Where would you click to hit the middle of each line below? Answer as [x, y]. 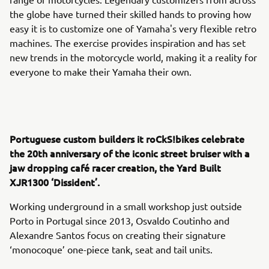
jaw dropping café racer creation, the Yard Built [115, 168]
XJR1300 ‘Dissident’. [55, 182]
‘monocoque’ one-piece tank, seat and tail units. [112, 249]
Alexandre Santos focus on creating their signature [118, 235]
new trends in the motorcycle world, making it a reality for [133, 57]
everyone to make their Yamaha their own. [102, 71]
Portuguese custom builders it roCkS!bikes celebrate [127, 139]
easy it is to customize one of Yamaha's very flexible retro [133, 28]
